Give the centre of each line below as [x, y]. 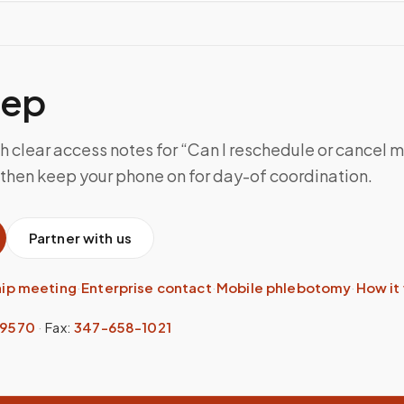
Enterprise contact [147, 287]
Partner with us [80, 238]
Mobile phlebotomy [284, 287]
